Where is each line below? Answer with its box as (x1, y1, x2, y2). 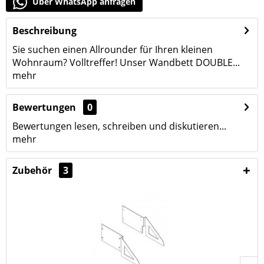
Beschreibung (12, 24, 77, 37)
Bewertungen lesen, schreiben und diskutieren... (12, 120, 226, 133)
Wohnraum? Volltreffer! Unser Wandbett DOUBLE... (12, 56, 240, 69)
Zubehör (12, 164, 54, 177)
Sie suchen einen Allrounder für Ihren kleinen (12, 43, 213, 56)
